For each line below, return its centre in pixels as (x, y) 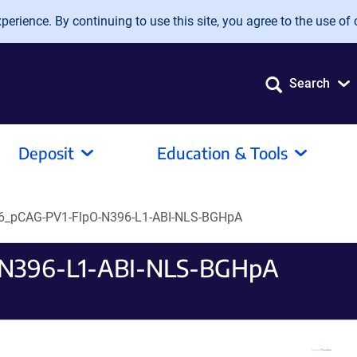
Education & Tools (222, 153)
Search (310, 83)
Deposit (46, 153)
